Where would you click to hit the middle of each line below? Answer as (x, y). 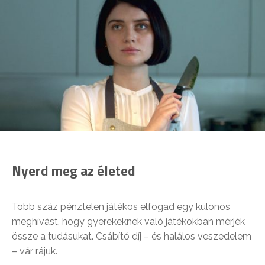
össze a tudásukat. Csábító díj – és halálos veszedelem (132, 236)
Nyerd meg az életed (74, 170)
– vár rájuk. (35, 251)
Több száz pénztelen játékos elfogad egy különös (121, 206)
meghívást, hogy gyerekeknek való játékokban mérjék (128, 221)
